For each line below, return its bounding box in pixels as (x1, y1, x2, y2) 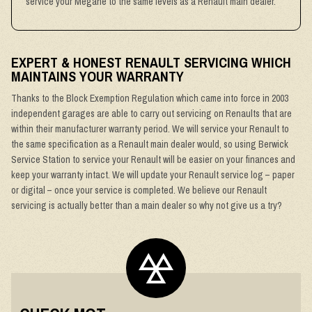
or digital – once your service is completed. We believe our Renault (11, 184, 267, 196)
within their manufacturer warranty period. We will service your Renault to (11, 123, 289, 135)
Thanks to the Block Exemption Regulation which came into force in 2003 (11, 92, 288, 104)
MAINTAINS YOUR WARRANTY (11, 67, 184, 86)
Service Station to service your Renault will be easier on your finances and (11, 153, 295, 166)
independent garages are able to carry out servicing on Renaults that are (11, 107, 292, 120)
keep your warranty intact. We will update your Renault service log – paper (11, 169, 295, 181)
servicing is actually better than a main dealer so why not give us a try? (11, 199, 282, 212)
